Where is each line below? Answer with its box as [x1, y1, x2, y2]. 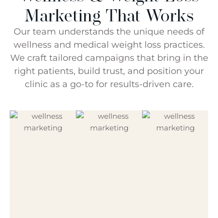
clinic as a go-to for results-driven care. [24, 78, 194, 90]
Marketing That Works [24, 4, 194, 26]
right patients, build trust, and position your [14, 65, 204, 76]
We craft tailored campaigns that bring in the [10, 52, 208, 63]
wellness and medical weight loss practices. [13, 39, 205, 50]
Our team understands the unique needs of [14, 26, 204, 37]
